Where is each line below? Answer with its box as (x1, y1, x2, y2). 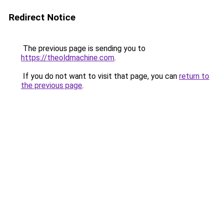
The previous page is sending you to (21, 44, 145, 53)
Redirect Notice (9, 12, 75, 23)
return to (179, 72, 209, 81)
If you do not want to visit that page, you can (21, 72, 179, 81)
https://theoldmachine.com (21, 53, 114, 62)
